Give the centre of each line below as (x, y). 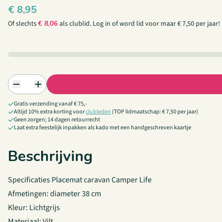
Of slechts (23, 24)
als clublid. (76, 24)
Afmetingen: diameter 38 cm (55, 194)
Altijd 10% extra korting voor (50, 112)
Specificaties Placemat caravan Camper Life (80, 180)
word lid (132, 24)
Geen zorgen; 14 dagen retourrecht (57, 120)
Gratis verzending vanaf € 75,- (51, 104)
